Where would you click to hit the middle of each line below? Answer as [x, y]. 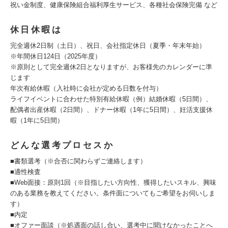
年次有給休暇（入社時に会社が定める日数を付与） [86, 88]
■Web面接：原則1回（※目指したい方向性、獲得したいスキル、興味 [113, 182]
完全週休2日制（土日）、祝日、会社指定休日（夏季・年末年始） [111, 46]
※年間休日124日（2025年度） [59, 56]
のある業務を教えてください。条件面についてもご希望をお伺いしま [113, 193]
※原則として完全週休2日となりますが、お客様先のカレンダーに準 [111, 67]
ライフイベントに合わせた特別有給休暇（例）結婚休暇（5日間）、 [111, 99]
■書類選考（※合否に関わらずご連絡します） [78, 161]
